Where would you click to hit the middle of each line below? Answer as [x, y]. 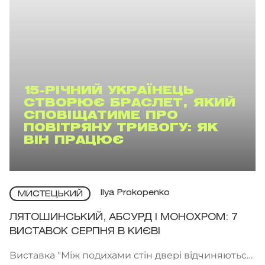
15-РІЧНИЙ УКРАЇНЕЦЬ [109, 91]
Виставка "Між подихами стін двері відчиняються [131, 255]
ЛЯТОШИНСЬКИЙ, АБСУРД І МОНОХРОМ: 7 [124, 217]
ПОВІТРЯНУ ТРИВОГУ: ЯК [121, 128]
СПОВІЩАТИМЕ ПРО [101, 116]
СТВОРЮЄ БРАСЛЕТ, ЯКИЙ [130, 103]
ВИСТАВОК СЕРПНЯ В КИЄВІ [85, 231]
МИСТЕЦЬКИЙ [50, 194]
